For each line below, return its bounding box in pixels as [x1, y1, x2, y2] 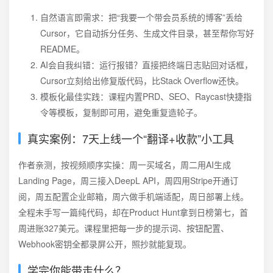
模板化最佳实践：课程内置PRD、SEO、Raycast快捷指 [40, 90, 252, 102]
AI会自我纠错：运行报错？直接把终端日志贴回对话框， [40, 58, 253, 71]
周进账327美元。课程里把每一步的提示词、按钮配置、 [18, 222, 229, 234]
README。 [40, 43, 85, 55]
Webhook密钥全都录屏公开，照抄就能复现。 [18, 238, 191, 250]
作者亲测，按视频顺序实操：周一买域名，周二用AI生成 [18, 158, 231, 171]
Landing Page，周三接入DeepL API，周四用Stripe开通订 [18, 174, 238, 186]
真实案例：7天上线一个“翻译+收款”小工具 [27, 130, 234, 146]
